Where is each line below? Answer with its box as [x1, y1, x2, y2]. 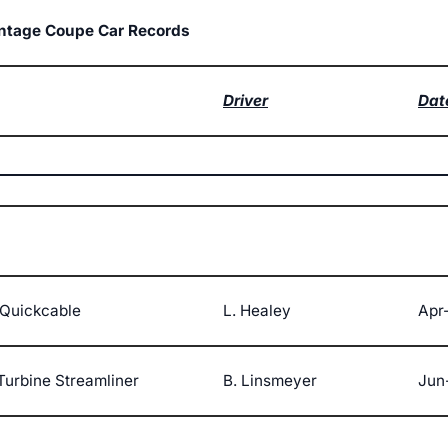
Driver [223, 91, 268, 111]
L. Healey [223, 301, 291, 321]
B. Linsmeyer [223, 371, 317, 391]
